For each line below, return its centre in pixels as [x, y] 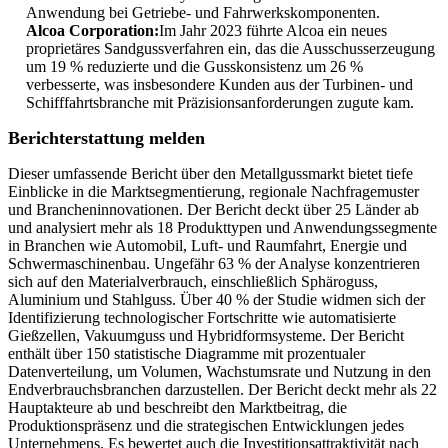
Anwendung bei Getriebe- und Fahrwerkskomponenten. [203, 13]
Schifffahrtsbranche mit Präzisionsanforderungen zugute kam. [220, 103]
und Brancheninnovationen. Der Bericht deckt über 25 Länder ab [213, 210]
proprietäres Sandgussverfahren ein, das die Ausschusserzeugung [230, 49]
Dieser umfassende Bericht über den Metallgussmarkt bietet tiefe [210, 174]
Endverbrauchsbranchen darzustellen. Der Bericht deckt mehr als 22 [222, 390]
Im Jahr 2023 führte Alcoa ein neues [273, 31]
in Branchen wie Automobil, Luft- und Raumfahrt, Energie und [207, 246]
